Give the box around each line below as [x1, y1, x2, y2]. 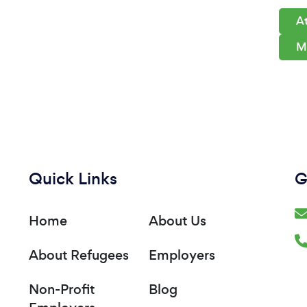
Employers [148, 246, 215, 265]
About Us [148, 212, 206, 230]
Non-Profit [29, 280, 95, 299]
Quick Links [29, 167, 117, 190]
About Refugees [29, 246, 129, 265]
